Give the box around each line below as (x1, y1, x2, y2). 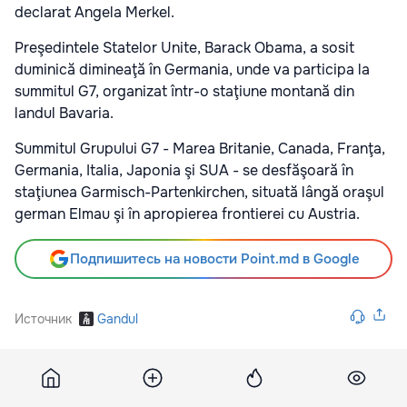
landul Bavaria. (15, 104, 114, 123)
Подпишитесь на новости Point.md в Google (69, 250, 360, 268)
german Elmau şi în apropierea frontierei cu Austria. (15, 204, 360, 223)
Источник (15, 311, 72, 327)
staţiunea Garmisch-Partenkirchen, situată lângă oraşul (15, 183, 384, 202)
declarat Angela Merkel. (15, 3, 174, 22)
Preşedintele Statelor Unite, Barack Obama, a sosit (15, 38, 354, 57)
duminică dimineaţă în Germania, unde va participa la (15, 60, 370, 79)
